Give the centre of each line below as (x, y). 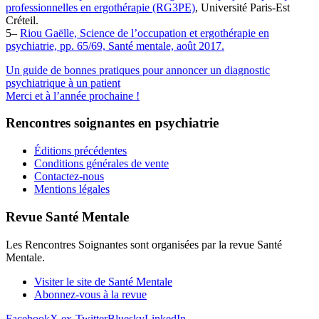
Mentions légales (72, 189)
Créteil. (22, 20)
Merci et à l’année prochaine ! (73, 95)
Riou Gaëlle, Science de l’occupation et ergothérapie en (145, 33)
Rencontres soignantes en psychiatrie (112, 123)
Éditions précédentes (80, 151)
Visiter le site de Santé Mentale (103, 281)
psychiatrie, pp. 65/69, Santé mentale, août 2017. (115, 46)
